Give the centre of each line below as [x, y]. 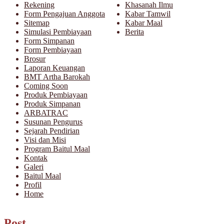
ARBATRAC [46, 113]
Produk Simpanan [52, 104]
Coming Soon [46, 86]
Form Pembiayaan [53, 50]
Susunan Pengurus [53, 122]
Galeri [34, 167]
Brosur [35, 59]
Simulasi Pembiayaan [58, 32]
